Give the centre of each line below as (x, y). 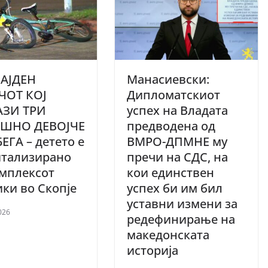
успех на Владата (177, 110)
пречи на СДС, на (177, 157)
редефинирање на (181, 219)
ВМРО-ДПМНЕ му (177, 141)
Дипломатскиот (173, 95)
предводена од (171, 126)
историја (153, 250)
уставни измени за (182, 203)
